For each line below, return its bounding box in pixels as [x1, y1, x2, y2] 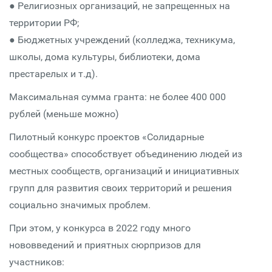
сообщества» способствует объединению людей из [9, 148, 242, 160]
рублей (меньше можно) [9, 108, 119, 120]
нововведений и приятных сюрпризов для [9, 239, 201, 251]
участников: [9, 256, 64, 268]
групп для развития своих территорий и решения [9, 182, 232, 194]
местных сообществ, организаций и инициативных [9, 165, 239, 177]
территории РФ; [9, 17, 79, 29]
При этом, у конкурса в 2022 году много [9, 222, 191, 234]
